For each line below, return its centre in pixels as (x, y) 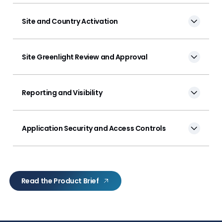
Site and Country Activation (70, 21)
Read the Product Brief (60, 181)
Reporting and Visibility (62, 93)
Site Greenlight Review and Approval (85, 57)
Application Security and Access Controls (94, 128)
